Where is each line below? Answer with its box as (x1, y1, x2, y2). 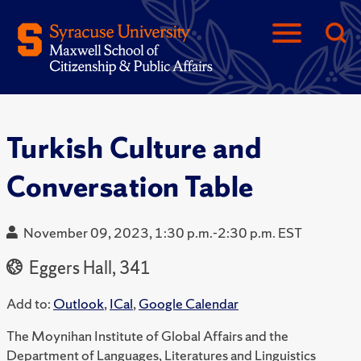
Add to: (6, 294, 51, 313)
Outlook (53, 294, 104, 313)
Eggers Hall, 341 (26, 256, 151, 280)
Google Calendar (139, 294, 239, 313)
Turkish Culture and (6, 130, 262, 167)
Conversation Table (6, 168, 254, 205)
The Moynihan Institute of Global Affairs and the (6, 326, 288, 346)
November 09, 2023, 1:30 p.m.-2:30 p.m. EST (23, 223, 302, 243)
